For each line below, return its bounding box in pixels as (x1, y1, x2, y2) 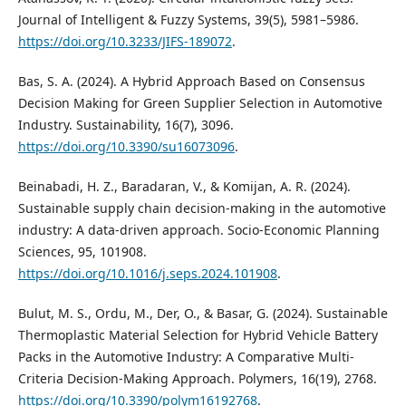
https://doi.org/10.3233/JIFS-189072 (17, 33, 232, 51)
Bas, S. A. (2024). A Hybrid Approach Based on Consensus (17, 72, 365, 91)
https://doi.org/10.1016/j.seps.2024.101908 (17, 265, 277, 283)
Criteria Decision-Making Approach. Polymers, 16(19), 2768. (17, 370, 377, 388)
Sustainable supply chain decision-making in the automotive (17, 199, 386, 217)
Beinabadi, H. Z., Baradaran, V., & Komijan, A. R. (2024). (17, 178, 351, 196)
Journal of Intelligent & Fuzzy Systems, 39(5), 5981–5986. (17, 11, 359, 29)
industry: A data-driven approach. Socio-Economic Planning (17, 221, 380, 239)
